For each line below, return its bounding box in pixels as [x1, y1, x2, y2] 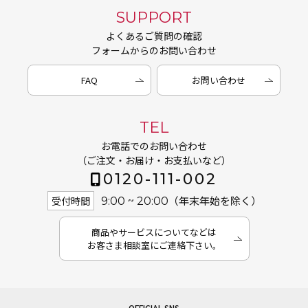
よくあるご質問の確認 [106, 29, 202, 43]
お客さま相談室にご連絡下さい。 [87, 239, 221, 252]
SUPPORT [116, 8, 192, 27]
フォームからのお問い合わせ [91, 43, 217, 57]
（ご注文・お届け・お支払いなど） [77, 153, 231, 167]
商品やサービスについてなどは [91, 225, 217, 239]
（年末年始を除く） [168, 193, 261, 208]
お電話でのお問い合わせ [101, 139, 207, 153]
